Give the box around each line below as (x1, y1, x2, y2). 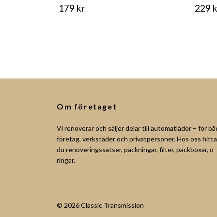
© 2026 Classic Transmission (57, 201, 144, 209)
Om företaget (57, 101, 117, 111)
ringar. (57, 155, 75, 164)
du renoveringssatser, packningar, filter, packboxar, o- (57, 145, 216, 154)
